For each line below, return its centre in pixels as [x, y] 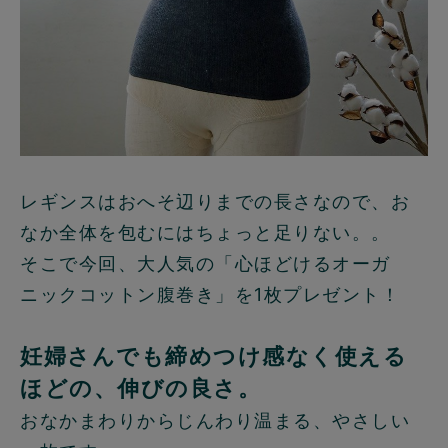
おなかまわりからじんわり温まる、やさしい [215, 420]
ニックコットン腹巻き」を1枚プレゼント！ [210, 294]
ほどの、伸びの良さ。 [140, 387]
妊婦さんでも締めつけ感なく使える [213, 355]
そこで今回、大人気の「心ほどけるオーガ [205, 263]
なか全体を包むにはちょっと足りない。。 [205, 232]
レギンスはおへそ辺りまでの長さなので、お [215, 201]
